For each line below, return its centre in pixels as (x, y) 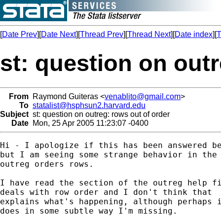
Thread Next (149, 34)
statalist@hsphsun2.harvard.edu (89, 105)
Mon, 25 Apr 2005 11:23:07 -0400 (89, 123)
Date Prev (19, 34)
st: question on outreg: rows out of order (99, 114)
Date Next (58, 34)
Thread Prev (102, 34)
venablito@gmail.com (143, 96)
